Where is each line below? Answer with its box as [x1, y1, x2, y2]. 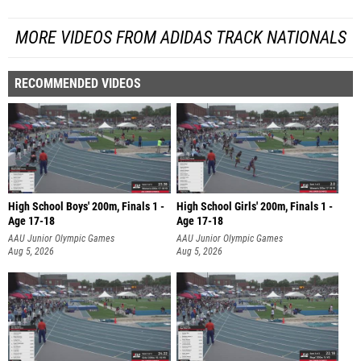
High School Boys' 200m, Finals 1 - [8, 199, 164, 214]
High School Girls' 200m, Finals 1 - [176, 199, 333, 214]
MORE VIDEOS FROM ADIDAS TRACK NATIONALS [15, 27, 346, 48]
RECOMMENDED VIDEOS [15, 75, 141, 91]
